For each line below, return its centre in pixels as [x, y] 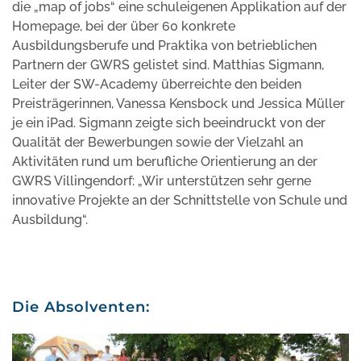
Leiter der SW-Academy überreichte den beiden [157, 84]
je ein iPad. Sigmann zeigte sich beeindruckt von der [169, 122]
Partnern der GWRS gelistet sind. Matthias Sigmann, [168, 64]
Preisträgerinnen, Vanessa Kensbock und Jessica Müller [178, 103]
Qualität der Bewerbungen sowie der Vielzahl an [158, 142]
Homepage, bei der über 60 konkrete [124, 26]
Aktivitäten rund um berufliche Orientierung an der [165, 161]
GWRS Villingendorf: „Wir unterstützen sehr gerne [162, 180]
